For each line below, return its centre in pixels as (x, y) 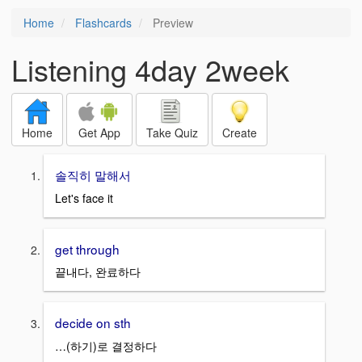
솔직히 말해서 (93, 175)
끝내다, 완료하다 (98, 272)
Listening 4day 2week (150, 69)
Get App (99, 133)
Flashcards (103, 23)
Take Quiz (172, 133)
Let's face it (84, 198)
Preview (171, 23)
